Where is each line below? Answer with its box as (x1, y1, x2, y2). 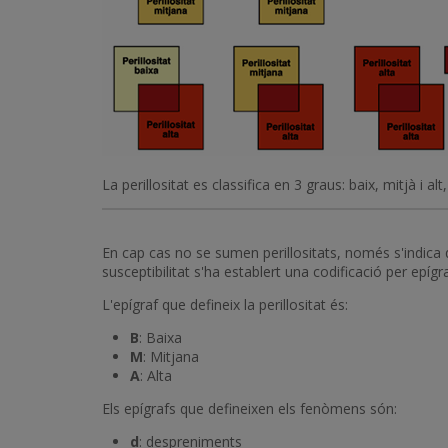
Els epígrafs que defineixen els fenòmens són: (102, 399, 397, 418)
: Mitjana (143, 347, 199, 366)
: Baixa (139, 328, 182, 347)
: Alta (140, 366, 172, 385)
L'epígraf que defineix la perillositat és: (102, 295, 348, 314)
